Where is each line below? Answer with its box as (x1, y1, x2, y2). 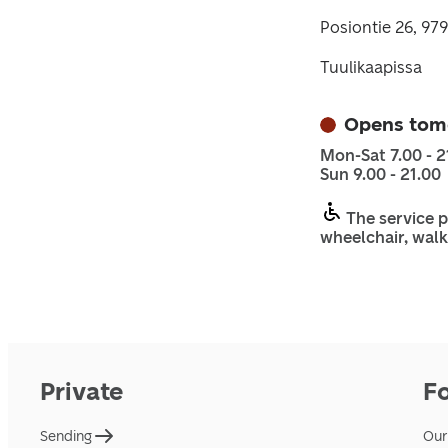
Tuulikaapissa (320, 58, 422, 77)
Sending (40, 427, 92, 445)
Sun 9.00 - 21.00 (320, 165, 441, 184)
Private (40, 377, 124, 406)
